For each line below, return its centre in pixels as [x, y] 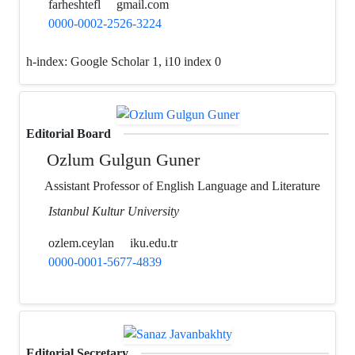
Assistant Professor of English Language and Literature [181, 185]
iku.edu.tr [154, 242]
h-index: [48, 61]
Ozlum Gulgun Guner [121, 159]
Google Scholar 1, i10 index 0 [147, 61]
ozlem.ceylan [80, 242]
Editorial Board [69, 133]
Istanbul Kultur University [114, 211]
